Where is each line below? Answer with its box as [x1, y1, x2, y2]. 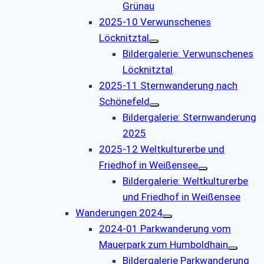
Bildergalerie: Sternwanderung [123, 111, 256, 123]
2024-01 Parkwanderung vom [99, 222, 231, 235]
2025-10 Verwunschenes [99, 15, 211, 28]
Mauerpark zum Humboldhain [99, 238, 228, 250]
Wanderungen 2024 [75, 206, 163, 219]
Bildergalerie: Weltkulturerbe [123, 174, 248, 187]
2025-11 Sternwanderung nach [99, 79, 237, 91]
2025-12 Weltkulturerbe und [99, 143, 225, 155]
